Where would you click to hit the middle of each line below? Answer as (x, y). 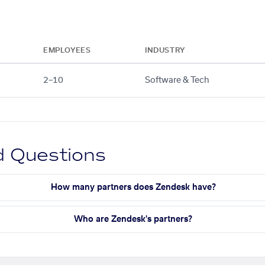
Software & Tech (177, 80)
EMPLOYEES (67, 50)
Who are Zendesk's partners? (133, 219)
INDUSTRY (165, 50)
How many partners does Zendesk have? (133, 187)
